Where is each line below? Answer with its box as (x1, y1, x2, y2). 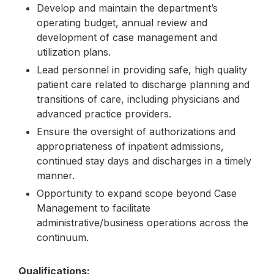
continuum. (37, 231, 89, 243)
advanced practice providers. (37, 108, 171, 120)
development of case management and (37, 31, 217, 43)
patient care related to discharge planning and (37, 78, 250, 91)
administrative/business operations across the (37, 217, 248, 229)
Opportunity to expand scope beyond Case (37, 187, 237, 199)
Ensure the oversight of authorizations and (37, 125, 235, 138)
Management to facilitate (37, 202, 150, 214)
